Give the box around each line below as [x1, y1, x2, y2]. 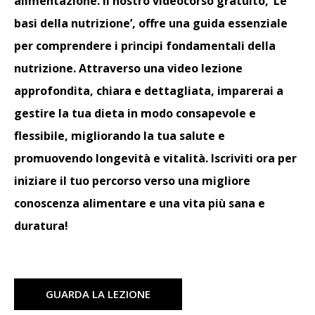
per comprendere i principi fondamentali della [14, 38, 276, 54]
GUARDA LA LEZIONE [46, 287, 150, 302]
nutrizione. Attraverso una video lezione [14, 60, 243, 77]
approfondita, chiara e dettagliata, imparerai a [14, 83, 283, 99]
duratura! [14, 218, 68, 234]
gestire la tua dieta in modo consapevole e [14, 105, 256, 122]
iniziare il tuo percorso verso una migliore [14, 173, 250, 189]
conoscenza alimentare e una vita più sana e [14, 195, 265, 212]
